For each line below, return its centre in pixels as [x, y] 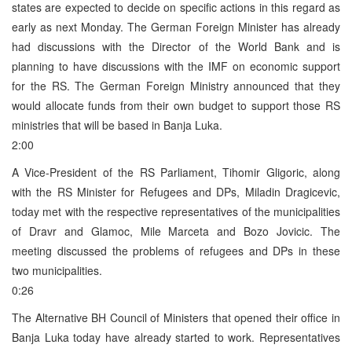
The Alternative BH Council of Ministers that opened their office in [176, 317]
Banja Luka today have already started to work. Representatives [176, 337]
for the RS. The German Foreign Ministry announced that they [176, 85]
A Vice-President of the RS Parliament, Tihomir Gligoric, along [176, 172]
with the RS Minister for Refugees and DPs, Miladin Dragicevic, [176, 191]
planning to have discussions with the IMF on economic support [176, 66]
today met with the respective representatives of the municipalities [176, 211]
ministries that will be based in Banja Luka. [117, 125]
